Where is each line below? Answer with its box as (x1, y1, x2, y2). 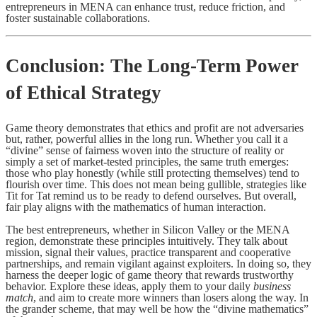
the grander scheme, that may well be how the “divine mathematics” (6, 303, 309, 315)
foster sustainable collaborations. (6, 11, 150, 24)
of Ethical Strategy (6, 82, 161, 104)
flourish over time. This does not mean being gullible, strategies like (6, 178, 306, 190)
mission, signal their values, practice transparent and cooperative (6, 246, 291, 258)
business (253, 280, 291, 292)
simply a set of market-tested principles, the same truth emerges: (6, 156, 289, 168)
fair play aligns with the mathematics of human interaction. (6, 201, 266, 213)
